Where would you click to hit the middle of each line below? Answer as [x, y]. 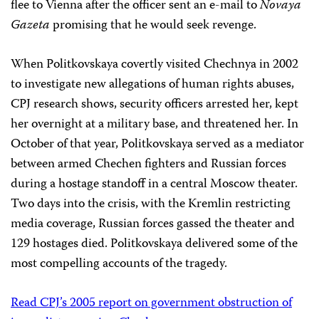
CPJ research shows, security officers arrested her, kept [155, 105]
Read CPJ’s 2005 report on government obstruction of [151, 304]
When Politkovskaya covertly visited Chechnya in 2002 [155, 65]
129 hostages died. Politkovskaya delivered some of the [154, 245]
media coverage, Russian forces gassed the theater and [153, 225]
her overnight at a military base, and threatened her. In [155, 125]
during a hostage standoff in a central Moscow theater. [154, 185]
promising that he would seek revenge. [153, 26]
